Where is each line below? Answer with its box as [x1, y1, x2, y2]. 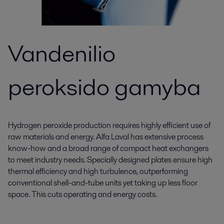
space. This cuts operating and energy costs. [8, 188, 157, 200]
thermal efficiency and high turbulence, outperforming [8, 165, 188, 177]
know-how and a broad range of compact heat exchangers [8, 142, 208, 154]
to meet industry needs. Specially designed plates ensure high [8, 154, 212, 165]
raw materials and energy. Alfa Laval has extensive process [8, 131, 203, 142]
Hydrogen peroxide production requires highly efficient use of [8, 119, 210, 131]
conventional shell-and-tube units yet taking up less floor [8, 177, 197, 188]
